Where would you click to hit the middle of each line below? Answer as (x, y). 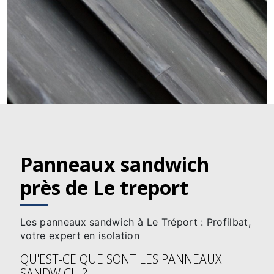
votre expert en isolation (80, 235)
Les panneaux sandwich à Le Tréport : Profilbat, (136, 222)
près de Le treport (104, 187)
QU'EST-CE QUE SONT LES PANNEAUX (121, 259)
